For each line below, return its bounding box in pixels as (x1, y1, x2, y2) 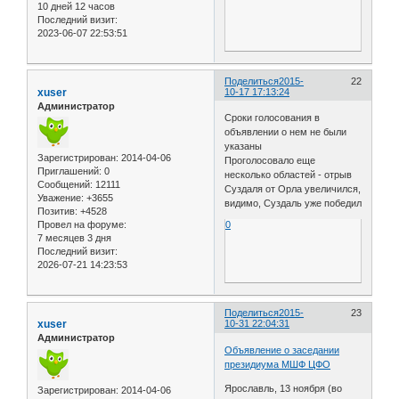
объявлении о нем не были (224, 126, 347, 138)
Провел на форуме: (37, 219, 126, 231)
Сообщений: (37, 179, 93, 191)
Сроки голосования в (224, 112, 321, 124)
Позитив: (37, 206, 77, 217)
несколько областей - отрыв (224, 169, 353, 181)
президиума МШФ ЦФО (224, 358, 331, 370)
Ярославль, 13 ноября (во (224, 382, 343, 394)
